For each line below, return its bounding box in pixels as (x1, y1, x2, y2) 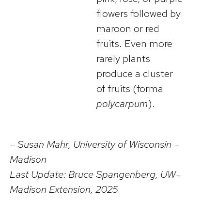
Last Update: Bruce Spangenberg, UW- (10, 167, 180, 181)
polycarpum (96, 97, 148, 110)
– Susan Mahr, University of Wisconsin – (10, 137, 179, 151)
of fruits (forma (96, 82, 163, 95)
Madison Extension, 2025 (10, 182, 121, 196)
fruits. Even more (96, 37, 172, 50)
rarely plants (96, 52, 150, 65)
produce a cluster (96, 67, 173, 80)
